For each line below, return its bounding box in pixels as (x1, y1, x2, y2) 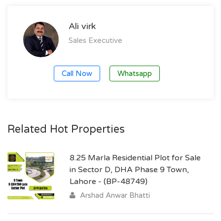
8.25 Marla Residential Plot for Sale (70, 153, 201, 163)
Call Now (62, 69, 92, 78)
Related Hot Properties (7, 123, 125, 136)
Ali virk (69, 21, 96, 32)
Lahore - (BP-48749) (70, 177, 147, 186)
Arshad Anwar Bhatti (78, 191, 150, 200)
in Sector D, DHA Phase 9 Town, (70, 165, 189, 175)
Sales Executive (69, 36, 122, 45)
